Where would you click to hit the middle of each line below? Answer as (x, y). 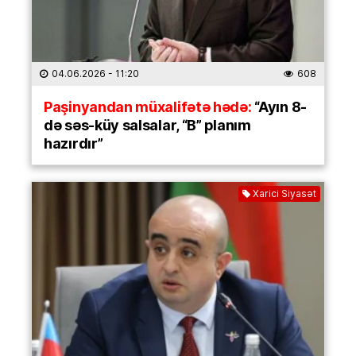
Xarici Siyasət (284, 194)
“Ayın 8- (281, 107)
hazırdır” (74, 143)
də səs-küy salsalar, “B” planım (147, 125)
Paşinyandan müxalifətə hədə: (148, 107)
